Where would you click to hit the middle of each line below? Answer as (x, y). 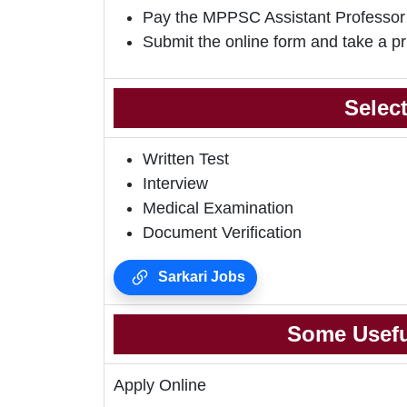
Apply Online (160, 386)
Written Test (186, 159)
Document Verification (222, 233)
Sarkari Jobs (200, 277)
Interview (175, 184)
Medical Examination (218, 208)
